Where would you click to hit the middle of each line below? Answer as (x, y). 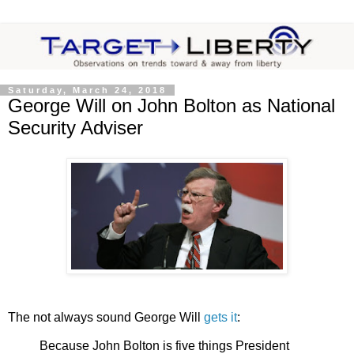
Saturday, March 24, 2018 (87, 90)
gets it (220, 317)
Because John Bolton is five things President (164, 345)
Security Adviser (75, 128)
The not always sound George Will (106, 317)
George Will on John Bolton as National (171, 106)
